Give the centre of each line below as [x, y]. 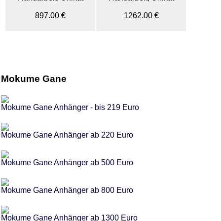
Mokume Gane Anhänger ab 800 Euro [67, 190]
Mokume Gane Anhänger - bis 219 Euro [70, 107]
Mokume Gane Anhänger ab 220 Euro [67, 135]
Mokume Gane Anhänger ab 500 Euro [67, 163]
